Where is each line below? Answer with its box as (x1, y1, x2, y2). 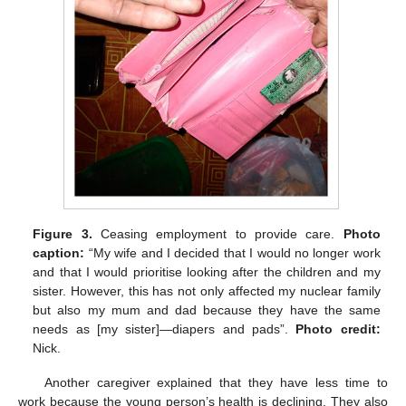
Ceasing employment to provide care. (92, 227, 343, 242)
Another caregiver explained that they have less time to (43, 375, 388, 391)
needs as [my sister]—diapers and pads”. (33, 322, 296, 337)
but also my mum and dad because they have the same (33, 303, 381, 318)
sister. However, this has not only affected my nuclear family (33, 284, 381, 299)
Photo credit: (295, 322, 381, 337)
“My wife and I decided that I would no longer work (84, 246, 381, 261)
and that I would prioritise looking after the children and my (33, 265, 381, 280)
